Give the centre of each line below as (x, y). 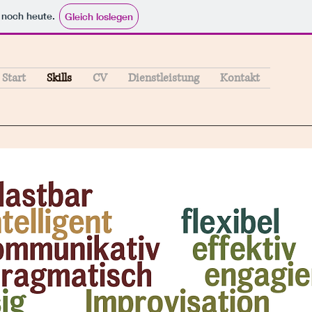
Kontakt (240, 78)
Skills (59, 78)
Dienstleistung (164, 78)
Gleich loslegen (99, 16)
